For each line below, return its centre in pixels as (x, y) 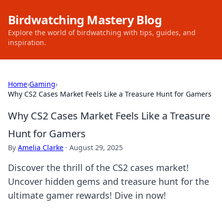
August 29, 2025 (96, 147)
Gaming (42, 84)
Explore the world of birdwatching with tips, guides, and (102, 32)
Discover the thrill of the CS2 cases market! (98, 167)
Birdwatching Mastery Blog (85, 20)
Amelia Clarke (41, 147)
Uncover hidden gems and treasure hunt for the (109, 181)
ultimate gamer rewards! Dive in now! (87, 195)
